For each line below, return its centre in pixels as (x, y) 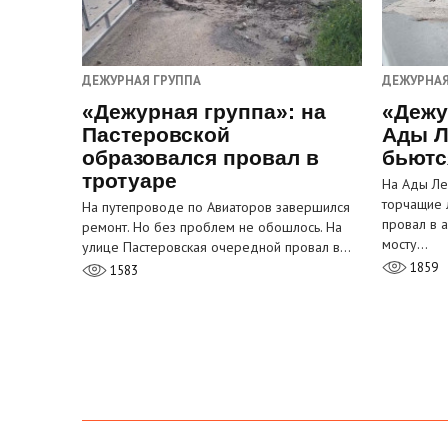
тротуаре (129, 181)
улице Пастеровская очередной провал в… (216, 247)
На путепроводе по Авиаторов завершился (216, 207)
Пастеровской (156, 135)
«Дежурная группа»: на (204, 112)
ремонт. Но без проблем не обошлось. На (212, 227)
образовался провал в (200, 158)
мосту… (405, 244)
